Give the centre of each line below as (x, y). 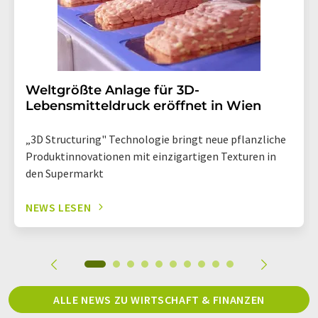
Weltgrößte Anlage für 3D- (113, 90)
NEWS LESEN (59, 207)
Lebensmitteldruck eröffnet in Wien (143, 105)
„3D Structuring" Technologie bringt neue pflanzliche (156, 139)
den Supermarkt (65, 173)
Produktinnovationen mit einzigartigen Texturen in (151, 156)
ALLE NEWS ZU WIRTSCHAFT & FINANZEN (159, 299)
